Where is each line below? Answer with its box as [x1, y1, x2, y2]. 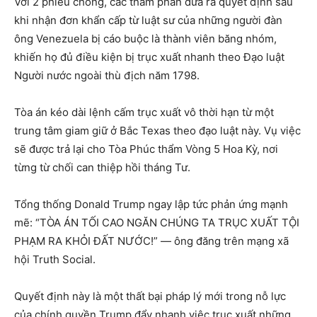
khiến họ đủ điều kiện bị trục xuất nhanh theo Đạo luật [14, 50, 284, 64]
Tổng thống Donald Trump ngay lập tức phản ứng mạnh [14, 197, 288, 212]
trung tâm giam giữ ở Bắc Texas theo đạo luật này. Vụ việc [14, 124, 301, 138]
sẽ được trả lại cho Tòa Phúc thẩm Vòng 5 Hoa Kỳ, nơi [14, 142, 278, 156]
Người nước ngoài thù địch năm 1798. [14, 69, 200, 83]
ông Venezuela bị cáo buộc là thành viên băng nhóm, [14, 32, 277, 46]
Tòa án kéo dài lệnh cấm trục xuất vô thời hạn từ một [14, 105, 274, 120]
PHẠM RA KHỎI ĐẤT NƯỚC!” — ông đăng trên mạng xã [14, 234, 289, 248]
